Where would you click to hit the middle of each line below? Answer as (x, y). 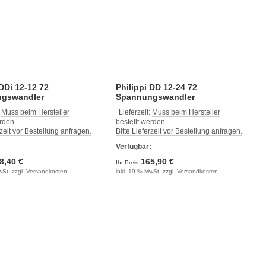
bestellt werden (140, 121)
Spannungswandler (155, 96)
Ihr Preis (128, 162)
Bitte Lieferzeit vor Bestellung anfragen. (179, 131)
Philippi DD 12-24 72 (156, 87)
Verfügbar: (133, 146)
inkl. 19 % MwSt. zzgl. (146, 171)
